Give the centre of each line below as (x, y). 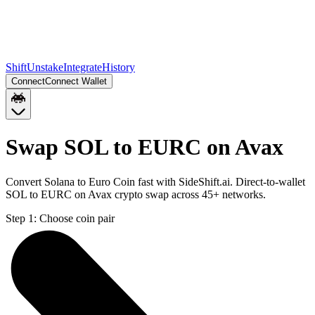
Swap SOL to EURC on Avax (144, 147)
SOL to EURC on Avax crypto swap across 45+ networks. (136, 194)
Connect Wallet (76, 81)
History (118, 67)
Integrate (83, 67)
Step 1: (21, 218)
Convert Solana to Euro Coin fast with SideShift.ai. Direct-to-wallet (155, 181)
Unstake (45, 67)
